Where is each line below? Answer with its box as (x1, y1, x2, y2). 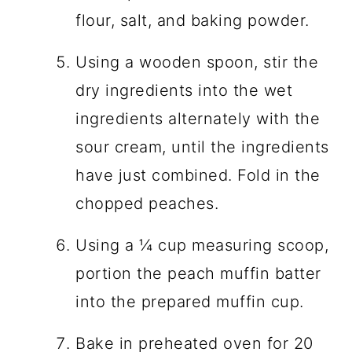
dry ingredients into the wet (75, 80, 293, 100)
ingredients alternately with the (75, 108, 321, 128)
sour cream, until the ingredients (75, 137, 329, 156)
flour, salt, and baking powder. (75, 10, 310, 30)
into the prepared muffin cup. (75, 291, 304, 311)
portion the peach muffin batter (75, 263, 321, 283)
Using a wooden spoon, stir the (75, 52, 319, 71)
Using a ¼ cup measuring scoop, (75, 235, 329, 255)
